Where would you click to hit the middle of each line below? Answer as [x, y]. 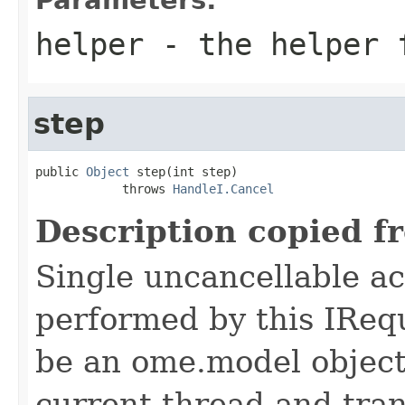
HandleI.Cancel [223, 188]
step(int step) [184, 171]
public [61, 171]
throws [104, 188]
